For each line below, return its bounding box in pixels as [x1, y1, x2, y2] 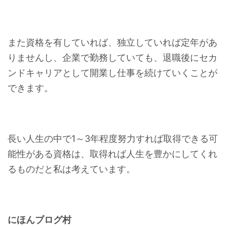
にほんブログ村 [8, 214, 71, 225]
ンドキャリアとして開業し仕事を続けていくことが [8, 67, 217, 78]
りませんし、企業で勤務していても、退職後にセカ [8, 52, 217, 63]
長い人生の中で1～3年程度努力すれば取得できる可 [8, 133, 218, 144]
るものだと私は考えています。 [8, 164, 135, 174]
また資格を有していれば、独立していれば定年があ [8, 37, 217, 48]
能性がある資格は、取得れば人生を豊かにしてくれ [8, 148, 217, 159]
